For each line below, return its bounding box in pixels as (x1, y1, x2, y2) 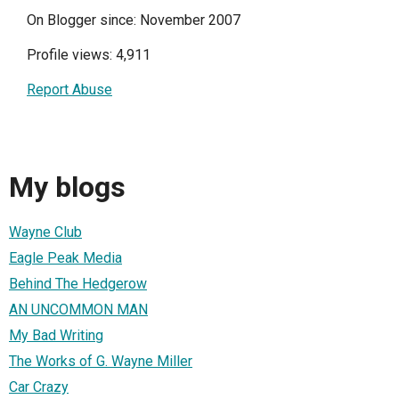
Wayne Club (9, 223, 82, 240)
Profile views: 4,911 (27, 46, 151, 63)
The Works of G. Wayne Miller (9, 352, 192, 370)
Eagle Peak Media (9, 248, 122, 266)
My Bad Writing (9, 326, 103, 344)
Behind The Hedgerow (9, 274, 147, 292)
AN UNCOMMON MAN (9, 300, 148, 318)
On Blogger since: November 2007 (27, 12, 240, 28)
